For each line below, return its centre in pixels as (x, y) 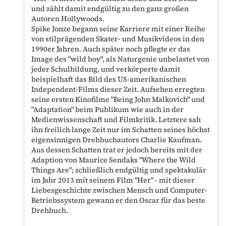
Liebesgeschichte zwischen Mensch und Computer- (120, 190)
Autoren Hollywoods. (68, 18)
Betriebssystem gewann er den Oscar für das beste (119, 200)
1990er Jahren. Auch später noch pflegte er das (111, 49)
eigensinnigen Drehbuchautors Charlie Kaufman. (117, 139)
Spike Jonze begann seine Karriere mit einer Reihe (119, 29)
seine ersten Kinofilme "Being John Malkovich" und (118, 99)
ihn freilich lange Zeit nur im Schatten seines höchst (121, 129)
